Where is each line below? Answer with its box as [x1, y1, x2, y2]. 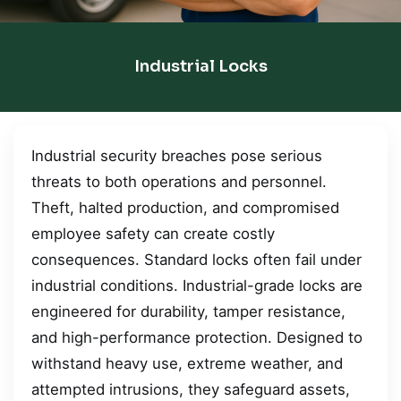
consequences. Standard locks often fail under [31, 250, 362, 269]
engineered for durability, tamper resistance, [31, 302, 346, 320]
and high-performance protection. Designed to [31, 328, 363, 346]
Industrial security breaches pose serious [31, 146, 322, 165]
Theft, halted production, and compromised [31, 198, 339, 217]
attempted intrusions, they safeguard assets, [31, 380, 350, 398]
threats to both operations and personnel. [31, 172, 327, 191]
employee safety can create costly [31, 224, 275, 243]
